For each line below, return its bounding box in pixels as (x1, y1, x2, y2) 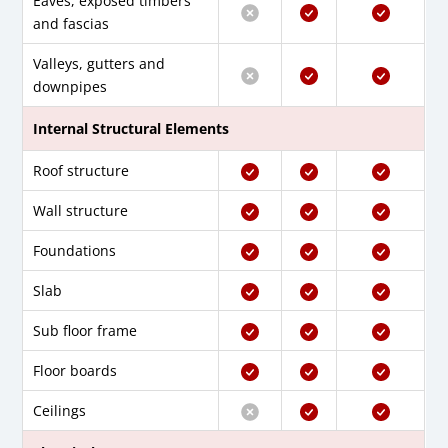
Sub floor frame (33, 321, 138, 341)
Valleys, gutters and (33, 54, 166, 74)
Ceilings (33, 401, 87, 421)
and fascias (33, 14, 110, 34)
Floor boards (33, 361, 118, 381)
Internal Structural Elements (33, 119, 230, 139)
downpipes (33, 77, 108, 97)
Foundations (33, 241, 117, 261)
